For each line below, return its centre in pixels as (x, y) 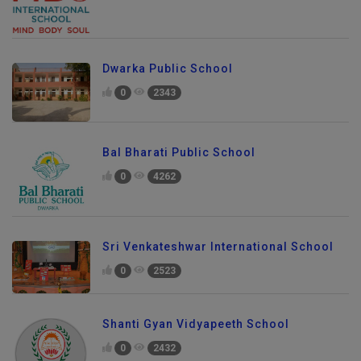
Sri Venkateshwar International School (218, 247)
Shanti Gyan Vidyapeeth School (196, 324)
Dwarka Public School (168, 69)
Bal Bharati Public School (179, 152)
